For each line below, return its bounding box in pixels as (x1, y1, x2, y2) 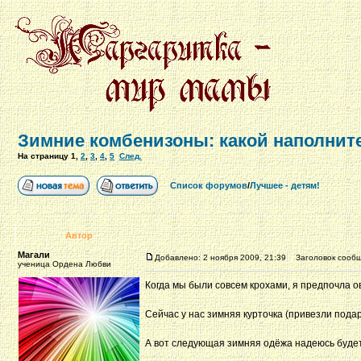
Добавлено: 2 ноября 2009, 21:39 (155, 253, 286, 262)
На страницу (18, 151, 71, 160)
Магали (18, 250, 50, 259)
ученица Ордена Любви (18, 259, 111, 268)
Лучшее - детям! (250, 180, 320, 190)
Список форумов (170, 180, 247, 190)
